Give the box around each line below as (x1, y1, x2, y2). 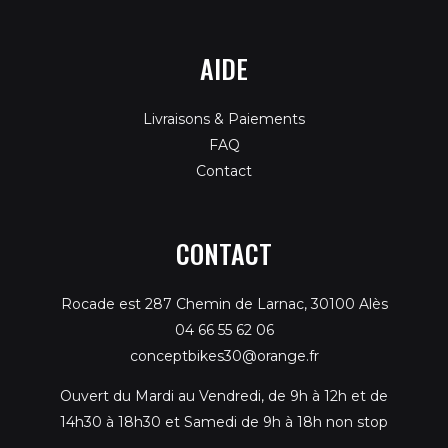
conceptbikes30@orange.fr (129, 347, 319, 366)
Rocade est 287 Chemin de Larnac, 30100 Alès (60, 295, 388, 314)
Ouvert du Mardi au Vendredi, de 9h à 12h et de (60, 387, 388, 406)
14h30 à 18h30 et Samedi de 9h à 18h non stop (60, 413, 388, 432)
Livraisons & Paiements (143, 110, 305, 129)
